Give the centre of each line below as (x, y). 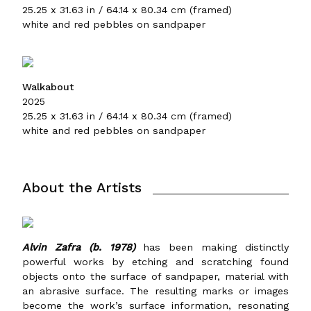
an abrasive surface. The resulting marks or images (155, 291)
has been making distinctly (212, 247)
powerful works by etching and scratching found (155, 261)
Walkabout (48, 86)
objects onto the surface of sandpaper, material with (155, 276)
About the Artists (82, 187)
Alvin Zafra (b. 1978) (79, 247)
